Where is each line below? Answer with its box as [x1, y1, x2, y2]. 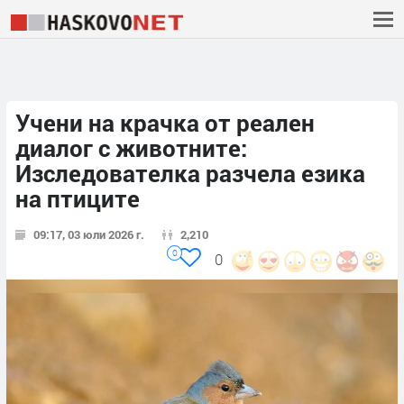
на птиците [15, 183, 140, 215]
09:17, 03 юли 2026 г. [33, 226, 144, 243]
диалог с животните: [15, 133, 247, 164]
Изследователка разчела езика [15, 158, 365, 189]
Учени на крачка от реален [15, 107, 315, 139]
